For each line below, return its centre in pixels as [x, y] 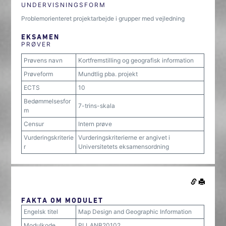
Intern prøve [95, 124]
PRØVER [37, 44]
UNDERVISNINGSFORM [64, 5]
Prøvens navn [43, 60]
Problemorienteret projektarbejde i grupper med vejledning [103, 18]
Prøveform [39, 74]
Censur [34, 124]
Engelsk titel [41, 212]
